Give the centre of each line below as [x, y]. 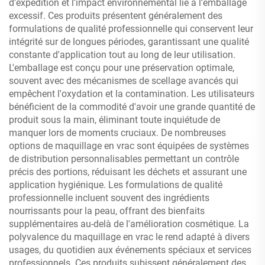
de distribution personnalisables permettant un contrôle [124, 159]
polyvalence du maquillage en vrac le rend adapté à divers [129, 237]
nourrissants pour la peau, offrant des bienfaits [107, 211]
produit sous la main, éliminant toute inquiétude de [114, 120]
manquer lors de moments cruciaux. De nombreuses [117, 133]
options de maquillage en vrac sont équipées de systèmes [129, 146]
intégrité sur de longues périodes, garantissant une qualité [129, 42]
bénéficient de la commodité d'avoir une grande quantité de [132, 107]
